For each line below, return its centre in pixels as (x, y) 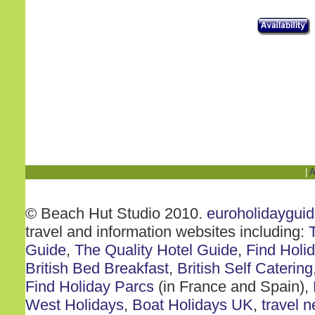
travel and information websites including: (167, 232)
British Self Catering (245, 268)
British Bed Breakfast (97, 268)
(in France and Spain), (233, 287)
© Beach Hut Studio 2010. (116, 213)
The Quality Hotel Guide (156, 250)
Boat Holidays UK (193, 305)
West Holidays (75, 305)
